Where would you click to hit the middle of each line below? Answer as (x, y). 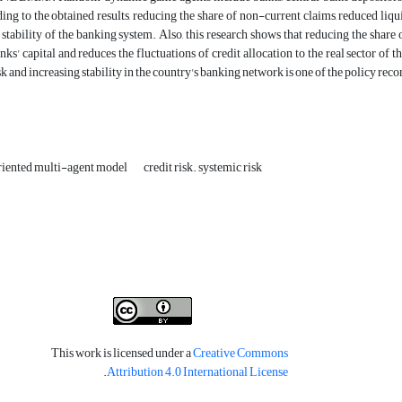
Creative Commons (240, 354)
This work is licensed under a (122, 354)
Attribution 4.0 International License (197, 372)
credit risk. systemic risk (203, 168)
